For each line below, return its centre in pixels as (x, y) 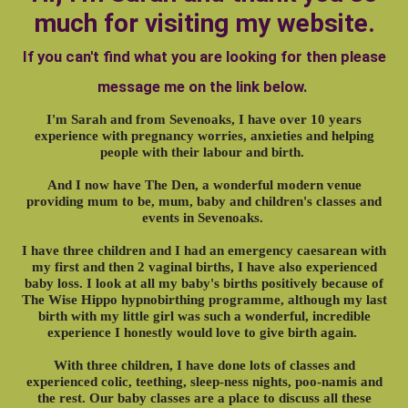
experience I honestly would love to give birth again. (204, 331)
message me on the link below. (204, 86)
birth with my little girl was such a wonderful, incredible (204, 315)
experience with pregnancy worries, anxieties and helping (204, 135)
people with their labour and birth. (204, 151)
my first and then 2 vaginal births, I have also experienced (204, 266)
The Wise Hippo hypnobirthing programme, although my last (204, 299)
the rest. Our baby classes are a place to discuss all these (204, 397)
